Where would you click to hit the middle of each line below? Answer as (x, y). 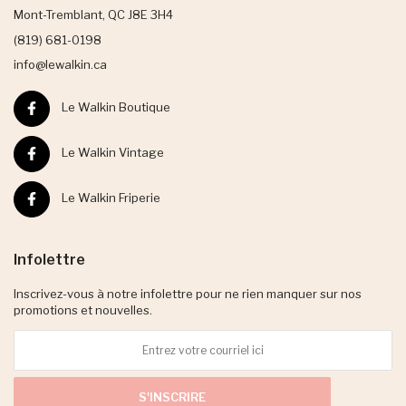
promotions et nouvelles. (83, 309)
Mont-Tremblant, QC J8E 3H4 (93, 14)
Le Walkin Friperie (110, 198)
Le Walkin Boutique (115, 107)
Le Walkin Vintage (111, 153)
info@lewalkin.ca (60, 64)
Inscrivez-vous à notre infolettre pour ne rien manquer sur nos (188, 293)
